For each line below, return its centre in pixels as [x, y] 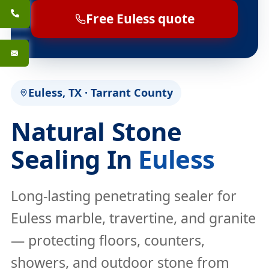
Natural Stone [96, 131]
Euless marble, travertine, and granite [133, 218]
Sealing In [75, 159]
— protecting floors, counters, [108, 240]
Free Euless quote [140, 19]
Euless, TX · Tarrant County [101, 92]
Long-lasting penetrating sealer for [124, 196]
